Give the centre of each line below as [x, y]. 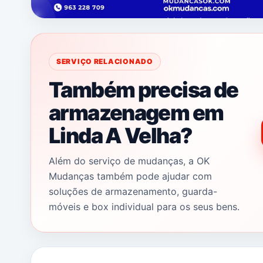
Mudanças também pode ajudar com [130, 176]
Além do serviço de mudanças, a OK [129, 161]
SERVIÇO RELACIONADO [105, 62]
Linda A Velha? [121, 135]
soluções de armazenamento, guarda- [133, 191]
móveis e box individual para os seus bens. [144, 206]
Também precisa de [144, 90]
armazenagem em [136, 112]
